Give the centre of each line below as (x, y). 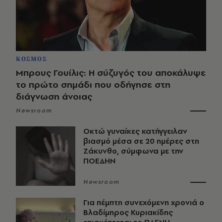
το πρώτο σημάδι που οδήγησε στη (93, 85)
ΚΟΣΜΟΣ (31, 59)
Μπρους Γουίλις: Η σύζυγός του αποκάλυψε (111, 73)
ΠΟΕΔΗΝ (99, 161)
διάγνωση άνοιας (54, 97)
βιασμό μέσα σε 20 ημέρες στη (141, 141)
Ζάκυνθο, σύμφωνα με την (133, 151)
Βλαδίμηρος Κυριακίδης (128, 213)
